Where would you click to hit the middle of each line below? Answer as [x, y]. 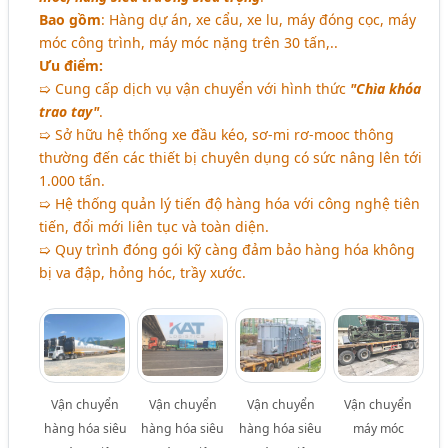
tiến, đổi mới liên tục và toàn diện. [154, 227]
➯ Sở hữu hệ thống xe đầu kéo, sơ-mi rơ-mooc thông [217, 135]
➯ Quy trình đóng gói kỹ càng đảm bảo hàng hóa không [227, 250]
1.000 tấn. [72, 181]
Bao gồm [70, 20]
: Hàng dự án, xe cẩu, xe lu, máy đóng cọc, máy [259, 20]
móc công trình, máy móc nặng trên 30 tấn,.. [189, 43]
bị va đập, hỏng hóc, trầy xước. [143, 273]
